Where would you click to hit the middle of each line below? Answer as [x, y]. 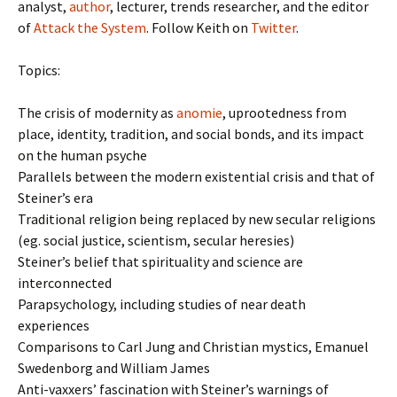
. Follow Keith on [198, 27]
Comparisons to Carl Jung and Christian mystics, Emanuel [193, 346]
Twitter [273, 27]
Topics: [39, 70]
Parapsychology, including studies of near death [162, 304]
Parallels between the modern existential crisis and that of [196, 176]
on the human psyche [82, 155]
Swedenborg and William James [114, 368]
